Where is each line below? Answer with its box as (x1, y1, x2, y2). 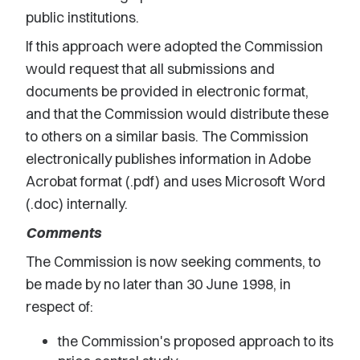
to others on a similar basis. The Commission (26, 127, 309, 145)
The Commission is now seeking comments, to (26, 252, 321, 271)
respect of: (26, 297, 93, 316)
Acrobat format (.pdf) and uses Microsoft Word (26, 172, 325, 190)
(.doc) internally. (26, 194, 128, 213)
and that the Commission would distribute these (26, 104, 329, 123)
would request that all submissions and (26, 59, 275, 78)
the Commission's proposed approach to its (58, 332, 333, 350)
